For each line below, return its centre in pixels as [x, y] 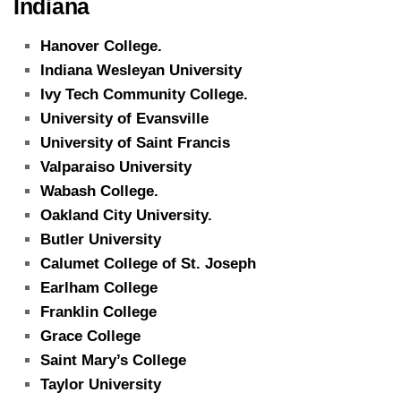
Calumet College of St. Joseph [148, 263]
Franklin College [98, 311]
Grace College [90, 336]
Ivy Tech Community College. [144, 94]
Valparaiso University [116, 166]
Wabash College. [99, 191]
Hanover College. [101, 46]
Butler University [101, 239]
